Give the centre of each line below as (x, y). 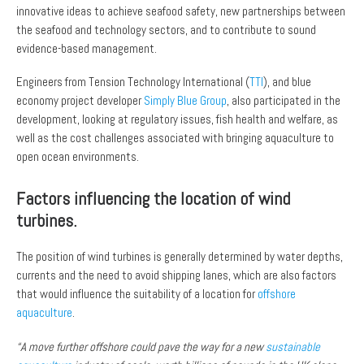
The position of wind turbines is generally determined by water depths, (180, 257)
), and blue (287, 82)
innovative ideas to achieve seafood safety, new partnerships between (181, 11)
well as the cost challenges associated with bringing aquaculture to (175, 138)
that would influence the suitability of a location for (137, 294)
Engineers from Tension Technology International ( (133, 82)
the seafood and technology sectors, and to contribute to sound (166, 29)
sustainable (292, 346)
